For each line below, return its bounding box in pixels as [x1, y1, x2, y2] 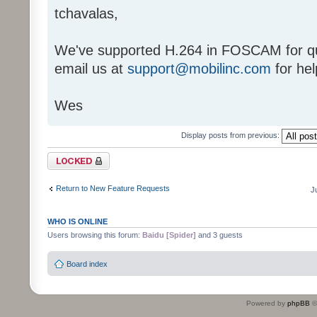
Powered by [246, 299, 287, 308]
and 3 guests [196, 230, 243, 239]
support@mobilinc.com [127, 60, 271, 76]
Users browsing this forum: [47, 230, 142, 239]
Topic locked [47, 151, 91, 161]
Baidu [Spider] [142, 230, 196, 239]
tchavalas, [54, 5, 118, 21]
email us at [54, 60, 127, 76]
